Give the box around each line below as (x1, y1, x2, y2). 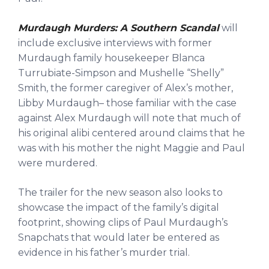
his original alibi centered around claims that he (18, 127, 245, 139)
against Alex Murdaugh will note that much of (18, 112, 241, 124)
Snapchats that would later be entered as (18, 232, 219, 244)
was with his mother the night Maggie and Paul (18, 142, 245, 154)
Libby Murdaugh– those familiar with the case (18, 97, 237, 109)
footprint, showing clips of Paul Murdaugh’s (18, 217, 228, 229)
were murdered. (18, 157, 97, 169)
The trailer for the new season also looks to (18, 187, 223, 199)
